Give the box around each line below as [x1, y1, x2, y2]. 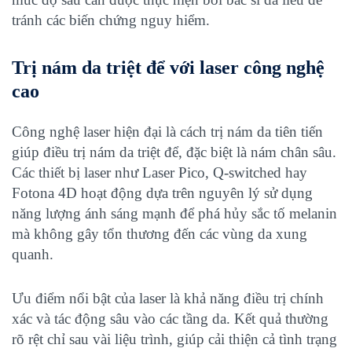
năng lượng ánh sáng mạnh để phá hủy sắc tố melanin [12, 205, 337, 222]
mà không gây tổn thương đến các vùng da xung [12, 225, 307, 242]
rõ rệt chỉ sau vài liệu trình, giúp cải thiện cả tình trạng [12, 331, 337, 347]
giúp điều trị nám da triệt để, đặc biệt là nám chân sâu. [12, 144, 336, 160]
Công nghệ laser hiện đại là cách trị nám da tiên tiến [12, 123, 323, 140]
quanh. [12, 246, 57, 262]
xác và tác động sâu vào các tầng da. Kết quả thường [12, 310, 328, 327]
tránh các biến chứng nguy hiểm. [12, 12, 210, 28]
